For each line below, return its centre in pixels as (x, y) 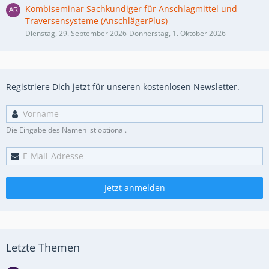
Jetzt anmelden (134, 188)
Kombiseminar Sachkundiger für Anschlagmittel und (131, 9)
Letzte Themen (43, 247)
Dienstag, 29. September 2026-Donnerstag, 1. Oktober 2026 (125, 33)
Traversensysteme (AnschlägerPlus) (96, 21)
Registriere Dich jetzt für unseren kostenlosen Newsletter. (123, 87)
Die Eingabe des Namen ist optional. (66, 130)
